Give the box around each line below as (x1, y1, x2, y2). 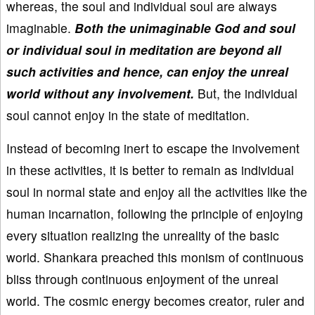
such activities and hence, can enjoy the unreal (6, 62, 288, 80)
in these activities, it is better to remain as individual (6, 160, 294, 179)
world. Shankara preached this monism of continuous (6, 247, 304, 266)
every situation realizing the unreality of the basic (6, 226, 279, 244)
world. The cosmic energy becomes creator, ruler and (6, 291, 304, 309)
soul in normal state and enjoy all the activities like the (6, 182, 307, 200)
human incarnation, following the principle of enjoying (6, 204, 303, 222)
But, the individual (194, 84, 297, 102)
